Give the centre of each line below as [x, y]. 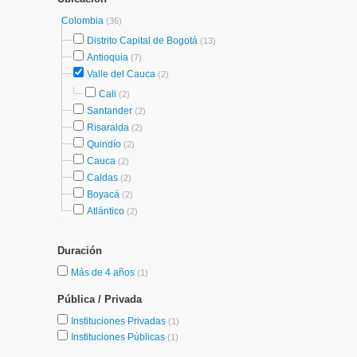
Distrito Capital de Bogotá [142, 41]
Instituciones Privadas [120, 321]
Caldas [102, 178]
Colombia [84, 21]
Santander [110, 111]
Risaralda [108, 127]
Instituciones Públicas [119, 337]
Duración [80, 251]
